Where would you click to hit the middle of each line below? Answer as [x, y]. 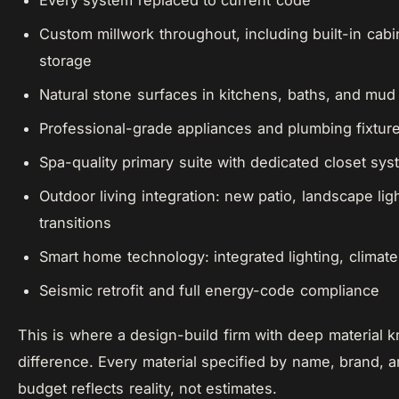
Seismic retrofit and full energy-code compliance [209, 290]
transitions [75, 223]
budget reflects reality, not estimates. [148, 388]
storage [65, 61]
